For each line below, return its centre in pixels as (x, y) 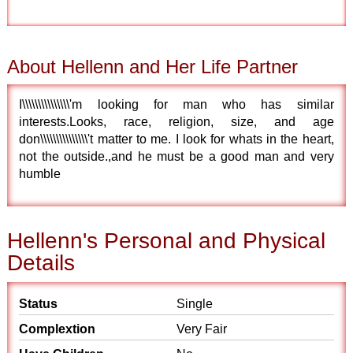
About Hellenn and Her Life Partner (153, 67)
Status (39, 304)
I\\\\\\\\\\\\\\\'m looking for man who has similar (176, 104)
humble (40, 174)
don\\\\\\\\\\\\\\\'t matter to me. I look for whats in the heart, (176, 139)
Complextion (58, 329)
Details (41, 263)
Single (195, 304)
